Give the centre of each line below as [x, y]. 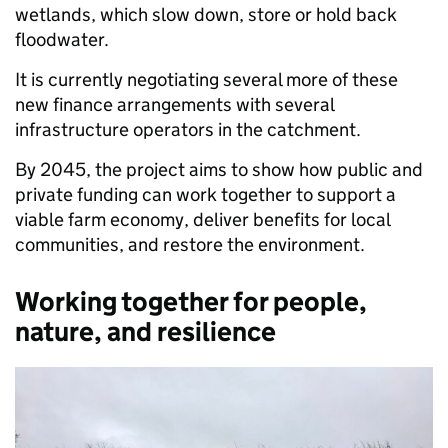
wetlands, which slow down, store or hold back [206, 15]
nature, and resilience [148, 332]
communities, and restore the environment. [192, 245]
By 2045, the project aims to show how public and [219, 170]
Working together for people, [191, 302]
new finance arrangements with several [174, 105]
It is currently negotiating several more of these [206, 80]
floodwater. [64, 40]
